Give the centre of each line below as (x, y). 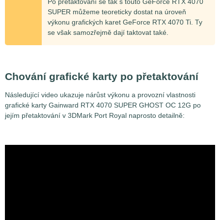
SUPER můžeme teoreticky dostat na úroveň (117, 12)
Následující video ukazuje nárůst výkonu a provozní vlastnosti (100, 95)
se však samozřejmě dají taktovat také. (108, 33)
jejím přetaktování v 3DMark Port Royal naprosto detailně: (95, 116)
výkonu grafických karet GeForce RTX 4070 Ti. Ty (125, 22)
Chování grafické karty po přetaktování (102, 76)
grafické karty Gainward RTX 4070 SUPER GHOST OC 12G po (103, 105)
